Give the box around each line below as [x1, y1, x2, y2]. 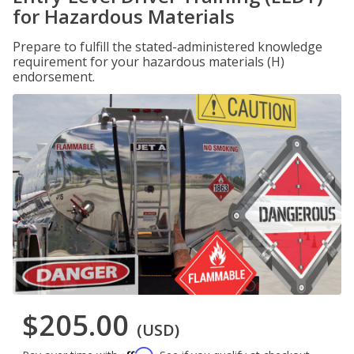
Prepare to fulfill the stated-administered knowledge [13, 38, 322, 55]
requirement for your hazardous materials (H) [13, 53, 284, 70]
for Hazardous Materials [13, 3, 235, 29]
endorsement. [13, 68, 95, 85]
